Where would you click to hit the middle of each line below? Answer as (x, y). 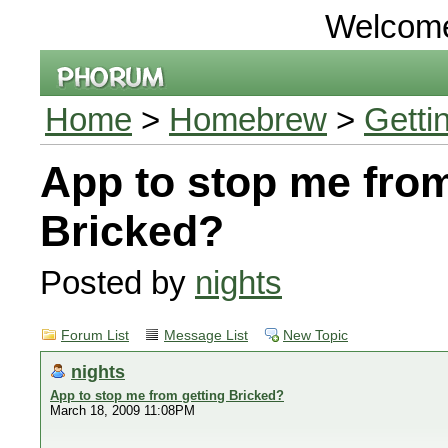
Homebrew (248, 119)
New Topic (315, 335)
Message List (206, 335)
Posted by (117, 282)
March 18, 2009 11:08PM (122, 410)
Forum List (95, 335)
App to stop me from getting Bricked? (167, 395)
